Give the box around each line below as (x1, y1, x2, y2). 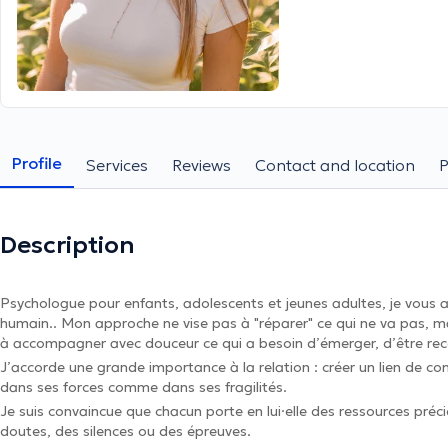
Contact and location (255, 155, 415, 175)
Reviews (172, 155, 231, 175)
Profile (12, 153, 62, 173)
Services (86, 155, 148, 175)
